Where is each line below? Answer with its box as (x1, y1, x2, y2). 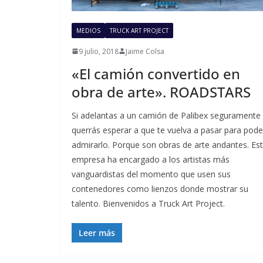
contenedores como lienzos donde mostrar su (72, 183, 248, 194)
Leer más (79, 227, 115, 238)
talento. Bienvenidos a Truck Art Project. (72, 197, 225, 209)
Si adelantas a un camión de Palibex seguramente (72, 109, 261, 121)
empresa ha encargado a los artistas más (72, 153, 230, 165)
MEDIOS (76, 26, 100, 35)
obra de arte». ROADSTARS (72, 82, 251, 102)
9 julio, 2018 (79, 46, 119, 56)
